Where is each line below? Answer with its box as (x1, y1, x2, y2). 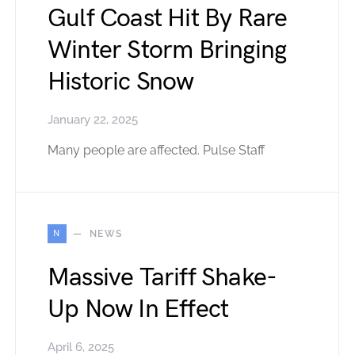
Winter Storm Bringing (48, 35, 287, 67)
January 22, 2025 (48, 113, 138, 128)
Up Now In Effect (48, 294, 229, 326)
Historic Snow (48, 67, 194, 98)
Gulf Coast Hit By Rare (48, 3, 288, 35)
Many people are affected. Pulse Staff (48, 143, 265, 158)
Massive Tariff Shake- (48, 262, 277, 294)
